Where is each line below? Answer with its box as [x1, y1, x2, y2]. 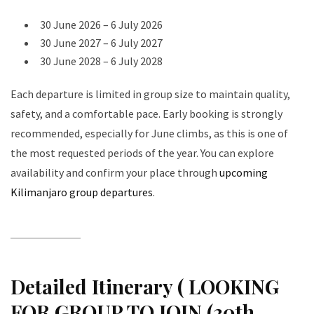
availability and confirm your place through [11, 165, 219, 179]
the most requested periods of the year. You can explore [11, 145, 274, 160]
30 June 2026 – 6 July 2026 [40, 17, 163, 32]
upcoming [219, 165, 268, 179]
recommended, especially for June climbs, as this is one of [11, 125, 288, 140]
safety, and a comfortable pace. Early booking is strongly [11, 106, 282, 121]
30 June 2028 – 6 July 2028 [40, 53, 163, 68]
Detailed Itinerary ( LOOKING [11, 273, 279, 299]
